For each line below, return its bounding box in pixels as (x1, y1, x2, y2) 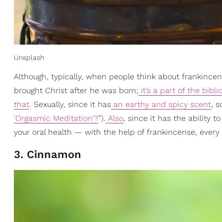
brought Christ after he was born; (14, 85, 138, 95)
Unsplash (14, 53, 44, 61)
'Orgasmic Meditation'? (14, 113, 98, 123)
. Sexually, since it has (29, 99, 111, 109)
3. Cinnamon (14, 148, 81, 161)
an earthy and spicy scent (111, 99, 211, 109)
